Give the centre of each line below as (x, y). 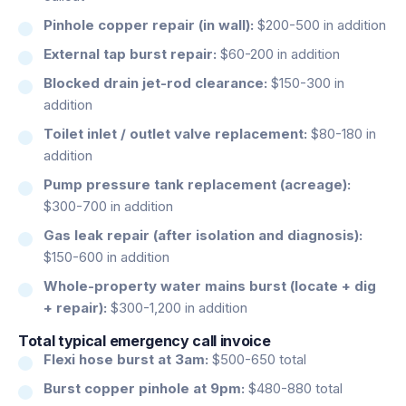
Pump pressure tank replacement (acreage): (197, 184)
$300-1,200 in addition (177, 307)
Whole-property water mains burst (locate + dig (210, 285)
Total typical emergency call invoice (145, 340)
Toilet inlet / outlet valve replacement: (175, 133)
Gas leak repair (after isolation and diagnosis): (203, 235)
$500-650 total (257, 359)
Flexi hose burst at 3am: (126, 359)
